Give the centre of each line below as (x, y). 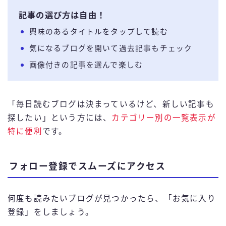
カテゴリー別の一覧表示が (164, 118)
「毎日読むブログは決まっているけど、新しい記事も (111, 104)
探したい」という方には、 (60, 118)
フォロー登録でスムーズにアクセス (87, 167)
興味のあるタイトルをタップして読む (98, 32)
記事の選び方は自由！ (62, 15)
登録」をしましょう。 (51, 212)
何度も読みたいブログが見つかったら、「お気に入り (112, 199)
